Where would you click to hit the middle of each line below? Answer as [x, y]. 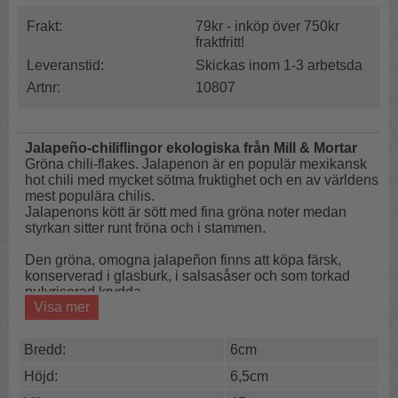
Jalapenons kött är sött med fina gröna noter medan [186, 211]
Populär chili [100, 338]
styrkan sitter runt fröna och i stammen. [146, 227]
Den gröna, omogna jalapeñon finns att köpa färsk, [183, 259]
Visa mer [62, 306]
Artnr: [44, 88]
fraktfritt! [220, 42]
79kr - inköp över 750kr [268, 26]
